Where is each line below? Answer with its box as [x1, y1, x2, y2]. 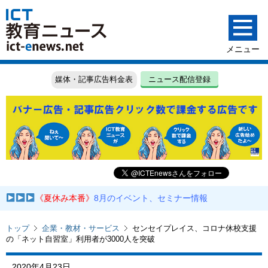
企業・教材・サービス [42, 223, 120, 233]
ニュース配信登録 [148, 75, 211, 84]
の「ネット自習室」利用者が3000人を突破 [6, 234, 155, 243]
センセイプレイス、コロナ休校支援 [132, 223, 257, 233]
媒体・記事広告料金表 [55, 75, 133, 84]
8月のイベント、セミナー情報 [94, 193, 208, 203]
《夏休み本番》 [35, 193, 95, 203]
